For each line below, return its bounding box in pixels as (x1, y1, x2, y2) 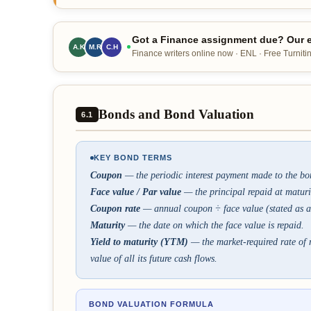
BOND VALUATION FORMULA (89, 300, 214, 308)
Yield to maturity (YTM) (90, 237, 188, 247)
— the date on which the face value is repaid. (125, 220, 304, 230)
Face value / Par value (90, 187, 181, 197)
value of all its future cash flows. (90, 253, 217, 264)
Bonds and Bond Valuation (98, 107, 254, 121)
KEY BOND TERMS (94, 153, 172, 162)
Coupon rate (90, 203, 140, 214)
